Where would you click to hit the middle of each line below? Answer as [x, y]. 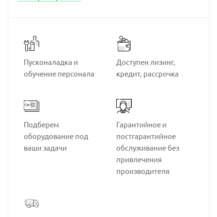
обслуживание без [148, 148]
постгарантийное [146, 136]
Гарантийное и [141, 124]
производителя [143, 171]
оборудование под [56, 136]
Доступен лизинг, [146, 62]
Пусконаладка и [51, 62]
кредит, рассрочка [147, 74]
